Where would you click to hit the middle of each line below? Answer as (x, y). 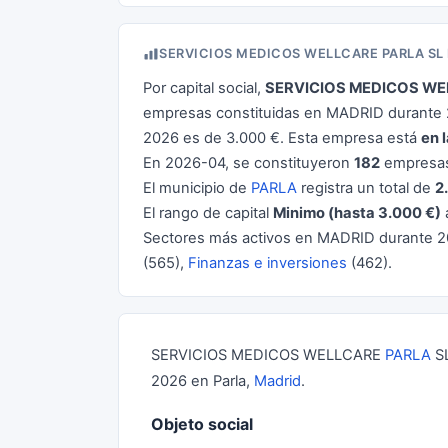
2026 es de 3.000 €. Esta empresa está (282, 138)
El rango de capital (208, 213)
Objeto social (202, 424)
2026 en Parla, (202, 381)
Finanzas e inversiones (267, 263)
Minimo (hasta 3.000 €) (357, 213)
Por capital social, (204, 88)
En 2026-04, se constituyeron (248, 163)
